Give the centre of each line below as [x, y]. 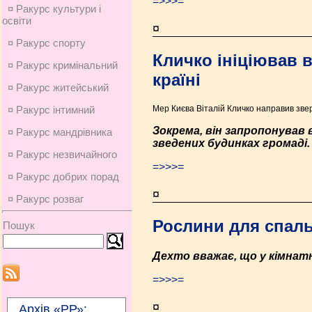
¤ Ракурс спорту [47, 43]
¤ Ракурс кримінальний [63, 65]
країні [177, 79]
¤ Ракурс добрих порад [63, 177]
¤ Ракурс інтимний [51, 110]
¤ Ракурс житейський [58, 87]
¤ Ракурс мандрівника [60, 132]
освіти [17, 21]
